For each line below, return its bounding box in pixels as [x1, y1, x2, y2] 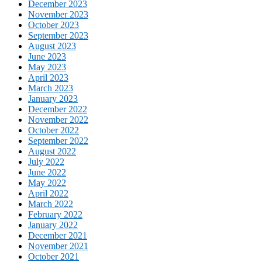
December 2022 [28, 104, 87, 115]
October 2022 [28, 125, 79, 136]
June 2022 [28, 167, 66, 178]
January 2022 [28, 220, 78, 230]
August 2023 [28, 41, 76, 51]
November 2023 [28, 9, 88, 20]
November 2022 [28, 115, 88, 125]
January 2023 [28, 94, 78, 104]
